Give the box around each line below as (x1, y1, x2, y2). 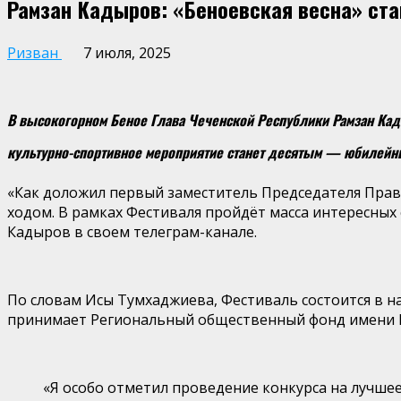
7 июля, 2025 (80, 42, 171, 63)
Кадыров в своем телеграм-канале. (7, 221, 257, 242)
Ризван (7, 42, 62, 63)
